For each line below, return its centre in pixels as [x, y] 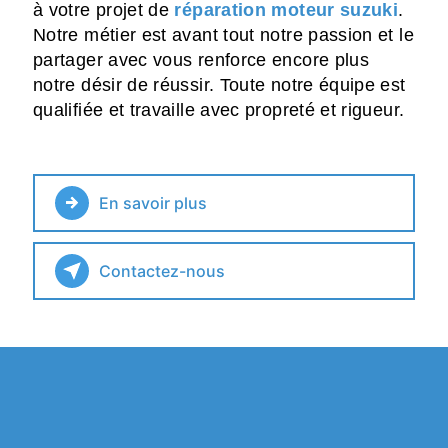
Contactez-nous [162, 270]
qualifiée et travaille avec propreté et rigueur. [219, 109]
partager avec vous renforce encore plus [201, 59]
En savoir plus [153, 202]
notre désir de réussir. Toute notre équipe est [219, 84]
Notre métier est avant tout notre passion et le [223, 34]
